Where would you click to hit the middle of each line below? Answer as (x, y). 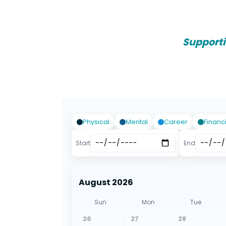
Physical (96, 122)
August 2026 (106, 182)
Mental (137, 122)
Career (176, 122)
